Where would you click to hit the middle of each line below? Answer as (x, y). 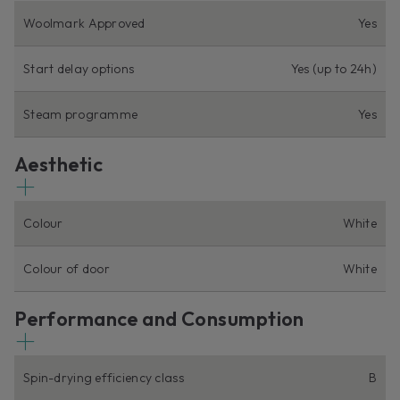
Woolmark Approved (84, 23)
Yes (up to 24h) (333, 68)
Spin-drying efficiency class (104, 377)
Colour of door (67, 268)
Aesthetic (58, 164)
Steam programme (81, 114)
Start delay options (79, 68)
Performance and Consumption (159, 318)
